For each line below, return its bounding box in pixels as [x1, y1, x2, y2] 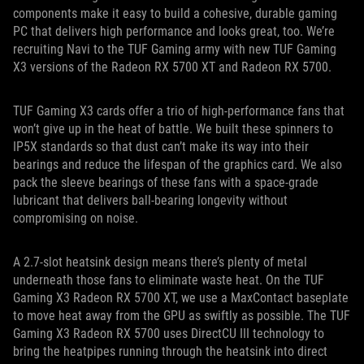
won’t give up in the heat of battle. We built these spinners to [13, 121, 333, 137]
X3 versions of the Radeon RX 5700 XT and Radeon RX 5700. [13, 59, 335, 76]
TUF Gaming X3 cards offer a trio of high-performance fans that [13, 103, 344, 119]
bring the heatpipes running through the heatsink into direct [13, 344, 327, 360]
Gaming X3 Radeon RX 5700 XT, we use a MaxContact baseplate [13, 290, 349, 306]
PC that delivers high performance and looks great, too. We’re [13, 24, 335, 40]
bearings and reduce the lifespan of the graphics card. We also [13, 157, 342, 173]
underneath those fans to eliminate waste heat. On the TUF [13, 272, 324, 288]
